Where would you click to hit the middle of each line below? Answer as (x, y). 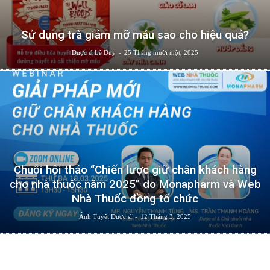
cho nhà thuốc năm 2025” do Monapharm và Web (135, 184)
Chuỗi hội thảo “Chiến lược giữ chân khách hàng (135, 169)
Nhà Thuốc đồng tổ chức (135, 198)
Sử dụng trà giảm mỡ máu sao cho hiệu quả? (135, 34)
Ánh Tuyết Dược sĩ (105, 216)
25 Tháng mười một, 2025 (161, 52)
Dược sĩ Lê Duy (94, 52)
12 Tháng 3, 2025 (166, 216)
